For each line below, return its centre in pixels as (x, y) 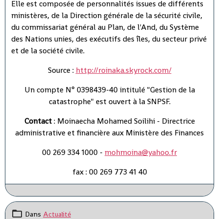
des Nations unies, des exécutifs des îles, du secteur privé (109, 39)
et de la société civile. (48, 50)
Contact (38, 121)
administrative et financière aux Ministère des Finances (109, 132)
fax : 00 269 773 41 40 (109, 172)
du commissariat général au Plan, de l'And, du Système (105, 27)
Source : (62, 70)
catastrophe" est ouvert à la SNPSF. (109, 101)
